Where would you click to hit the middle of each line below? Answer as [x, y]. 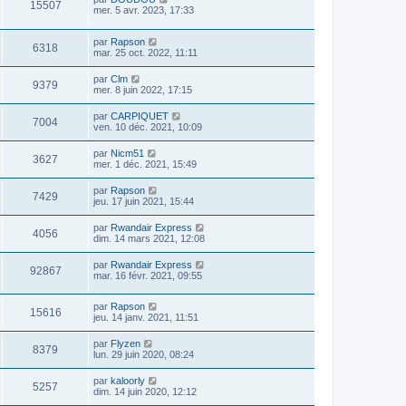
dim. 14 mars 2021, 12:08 [149, 238]
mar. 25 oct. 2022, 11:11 [145, 52]
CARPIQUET [140, 116]
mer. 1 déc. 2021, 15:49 [145, 164]
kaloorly [128, 381]
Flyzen [126, 344]
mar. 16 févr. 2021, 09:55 [148, 275]
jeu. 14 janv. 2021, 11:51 [146, 318]
